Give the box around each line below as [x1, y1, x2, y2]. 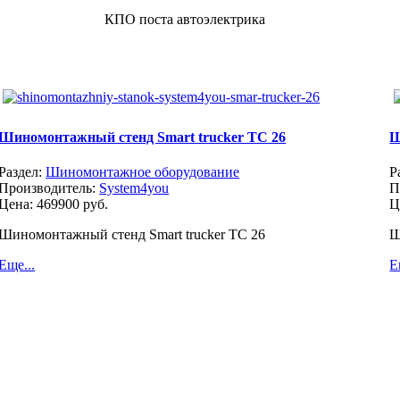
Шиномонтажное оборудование [46, 163, 240, 179]
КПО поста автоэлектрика [104, 11, 265, 27]
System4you [99, 179, 170, 196]
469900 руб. [37, 196, 109, 212]
